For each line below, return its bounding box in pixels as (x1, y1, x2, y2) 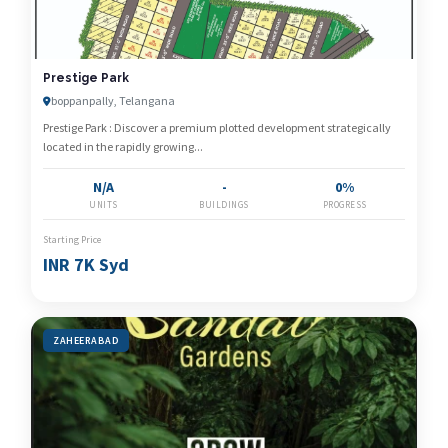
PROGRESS (322, 199, 367, 210)
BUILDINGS (199, 199, 249, 210)
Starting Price (43, 233, 101, 246)
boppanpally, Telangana (51, 93, 175, 108)
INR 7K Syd (43, 253, 129, 276)
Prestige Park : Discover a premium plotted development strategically (43, 120, 391, 135)
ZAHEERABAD (53, 334, 119, 347)
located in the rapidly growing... (43, 139, 203, 154)
